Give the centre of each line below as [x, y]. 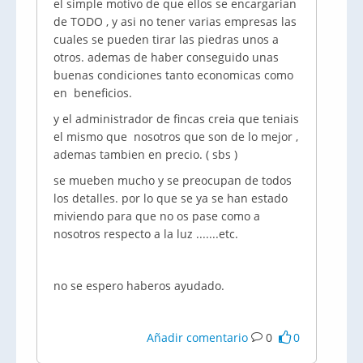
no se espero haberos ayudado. [139, 286]
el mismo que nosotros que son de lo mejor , [176, 137]
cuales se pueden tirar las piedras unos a [166, 39]
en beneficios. [93, 93]
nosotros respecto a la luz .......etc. [146, 234]
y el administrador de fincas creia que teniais [176, 119]
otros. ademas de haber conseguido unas [166, 57]
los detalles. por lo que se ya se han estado [171, 198]
